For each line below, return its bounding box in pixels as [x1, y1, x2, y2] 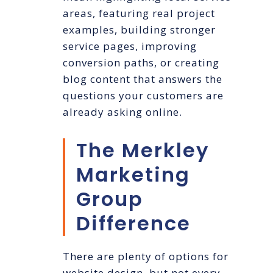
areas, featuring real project [62, 6, 215, 21]
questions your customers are [62, 88, 224, 103]
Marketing [76, 161, 190, 189]
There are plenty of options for [62, 249, 229, 264]
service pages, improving [62, 39, 197, 54]
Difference [76, 210, 191, 238]
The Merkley [76, 136, 209, 165]
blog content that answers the [62, 72, 222, 87]
